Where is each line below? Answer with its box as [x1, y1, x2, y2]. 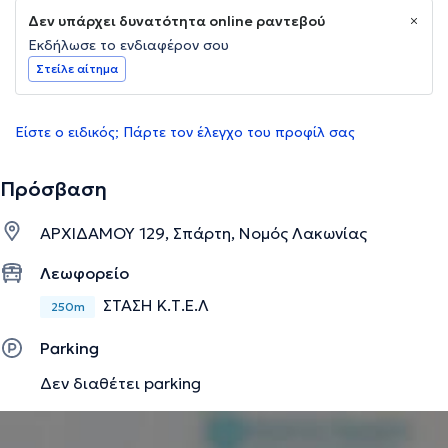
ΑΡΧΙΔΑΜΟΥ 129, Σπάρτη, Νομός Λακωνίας [40, 223, 367, 244]
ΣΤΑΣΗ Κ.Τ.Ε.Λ [103, 295, 209, 316]
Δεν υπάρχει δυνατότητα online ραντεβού [28, 12, 325, 31]
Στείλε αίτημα [36, 61, 118, 77]
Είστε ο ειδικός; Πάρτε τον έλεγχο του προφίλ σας [15, 123, 355, 142]
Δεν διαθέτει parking [40, 372, 201, 393]
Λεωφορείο [40, 263, 129, 284]
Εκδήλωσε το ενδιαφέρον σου [28, 36, 229, 55]
